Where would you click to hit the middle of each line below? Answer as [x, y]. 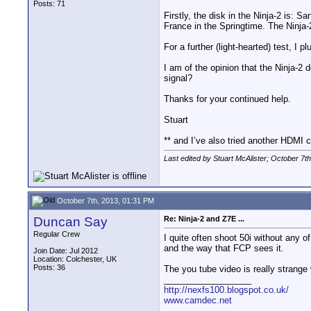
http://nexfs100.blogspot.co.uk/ [226, 290]
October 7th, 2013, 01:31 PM [104, 200]
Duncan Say [70, 222]
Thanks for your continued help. [227, 99]
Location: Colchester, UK [75, 259]
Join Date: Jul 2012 [66, 251]
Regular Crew [57, 234]
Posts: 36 [49, 267]
